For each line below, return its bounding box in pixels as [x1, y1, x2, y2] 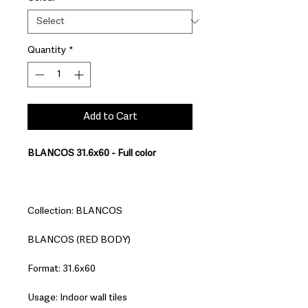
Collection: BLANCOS [27, 206, 122, 216]
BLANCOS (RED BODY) [27, 234, 131, 245]
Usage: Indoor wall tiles [27, 292, 127, 302]
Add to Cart [82, 111, 137, 122]
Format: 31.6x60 [27, 263, 96, 274]
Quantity [27, 45, 66, 55]
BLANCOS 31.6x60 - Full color [27, 148, 156, 158]
